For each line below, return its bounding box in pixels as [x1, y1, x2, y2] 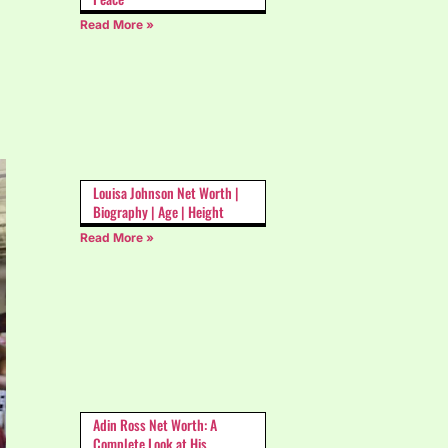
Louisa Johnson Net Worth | [93, 181, 239, 203]
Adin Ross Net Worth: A [93, 414, 217, 436]
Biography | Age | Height [93, 200, 224, 222]
